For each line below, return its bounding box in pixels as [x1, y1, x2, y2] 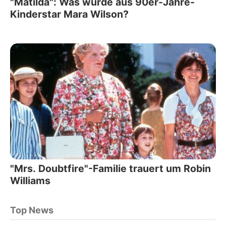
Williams [10, 174, 50, 187]
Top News [10, 204, 53, 215]
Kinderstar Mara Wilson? [10, 8, 129, 21]
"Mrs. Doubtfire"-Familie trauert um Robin [10, 162, 211, 175]
